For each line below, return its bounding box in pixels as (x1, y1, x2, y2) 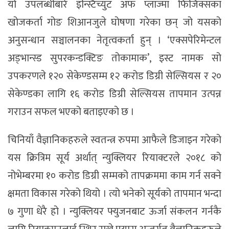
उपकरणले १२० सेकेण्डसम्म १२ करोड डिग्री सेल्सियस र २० (8, 67, 221, 85)
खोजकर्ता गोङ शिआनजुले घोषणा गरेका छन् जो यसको (8, 14, 221, 32)
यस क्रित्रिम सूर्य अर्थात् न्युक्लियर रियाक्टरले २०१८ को (8, 149, 221, 167)
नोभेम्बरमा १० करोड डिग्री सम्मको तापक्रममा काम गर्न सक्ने (8, 167, 221, 185)
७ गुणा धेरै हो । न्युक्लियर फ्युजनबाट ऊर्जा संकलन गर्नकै (8, 203, 221, 221)
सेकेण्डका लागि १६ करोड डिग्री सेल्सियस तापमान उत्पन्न (8, 85, 221, 103)
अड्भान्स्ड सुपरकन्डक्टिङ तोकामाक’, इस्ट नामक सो (8, 50, 221, 67)
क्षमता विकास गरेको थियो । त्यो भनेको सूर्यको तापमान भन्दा (8, 185, 221, 203)
